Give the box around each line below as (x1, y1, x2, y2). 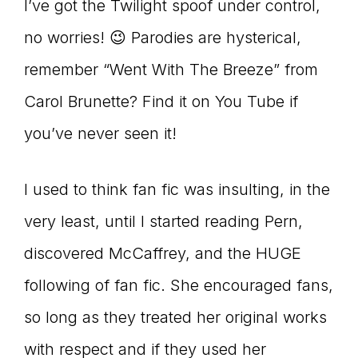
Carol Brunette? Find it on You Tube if (24, 91, 298, 111)
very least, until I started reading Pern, (24, 211, 303, 231)
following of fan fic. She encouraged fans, (24, 275, 333, 295)
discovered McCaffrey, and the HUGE (24, 243, 301, 263)
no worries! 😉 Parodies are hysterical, (24, 27, 301, 47)
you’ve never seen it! (24, 123, 177, 143)
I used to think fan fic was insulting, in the (24, 179, 330, 199)
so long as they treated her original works (24, 307, 327, 327)
